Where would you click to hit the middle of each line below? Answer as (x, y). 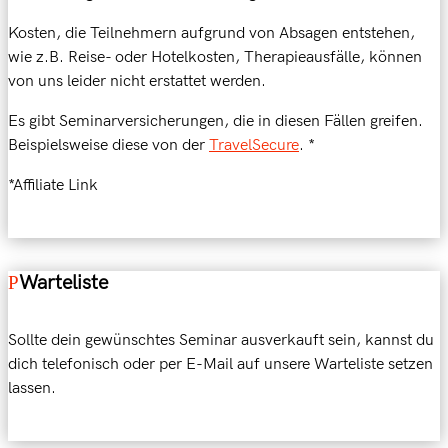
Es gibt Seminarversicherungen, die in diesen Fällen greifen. (215, 121)
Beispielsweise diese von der (108, 145)
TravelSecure (254, 145)
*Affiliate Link (53, 185)
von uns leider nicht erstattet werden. (139, 81)
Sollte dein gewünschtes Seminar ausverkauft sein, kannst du (221, 340)
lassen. (32, 388)
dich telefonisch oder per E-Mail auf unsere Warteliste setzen (220, 364)
